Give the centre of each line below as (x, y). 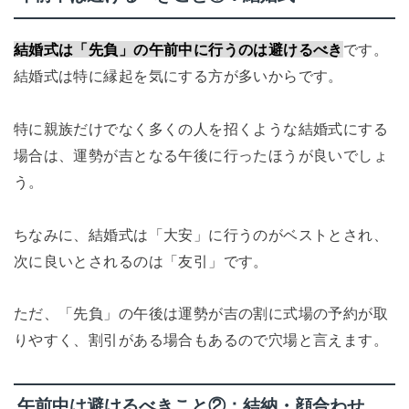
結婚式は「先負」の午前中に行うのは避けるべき (178, 49)
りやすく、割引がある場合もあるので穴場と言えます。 (201, 340)
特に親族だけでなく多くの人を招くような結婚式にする (201, 128)
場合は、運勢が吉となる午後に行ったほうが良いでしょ (201, 155)
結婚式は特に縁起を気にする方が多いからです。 (178, 75)
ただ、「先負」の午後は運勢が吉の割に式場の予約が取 (201, 314)
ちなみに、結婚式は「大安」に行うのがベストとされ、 (201, 234)
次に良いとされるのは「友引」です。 (141, 261)
